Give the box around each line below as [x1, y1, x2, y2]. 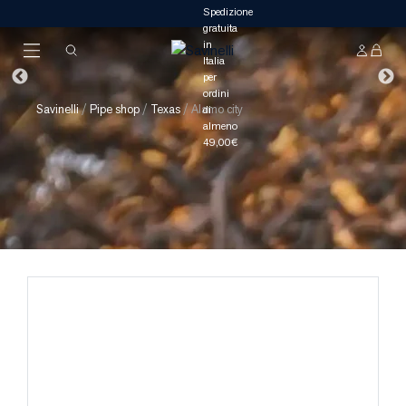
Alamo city [191, 101, 243, 117]
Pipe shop [90, 101, 140, 117]
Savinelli [36, 101, 79, 117]
